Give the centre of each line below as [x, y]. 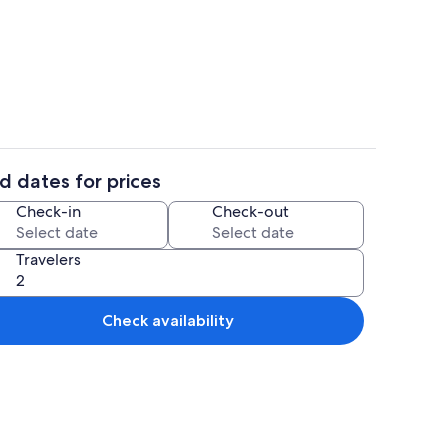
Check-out [250, 211]
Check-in [48, 211]
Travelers [48, 259]
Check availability [168, 320]
